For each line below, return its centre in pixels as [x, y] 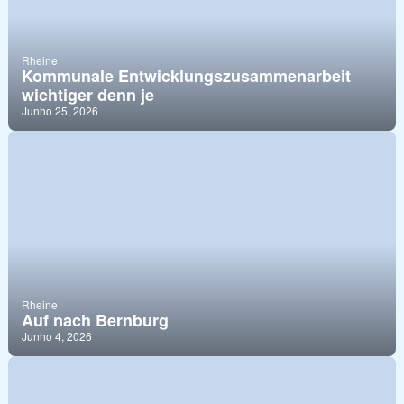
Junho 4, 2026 [56, 335]
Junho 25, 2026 [60, 110]
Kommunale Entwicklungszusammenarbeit [186, 75]
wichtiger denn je [87, 94]
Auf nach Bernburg [95, 320]
